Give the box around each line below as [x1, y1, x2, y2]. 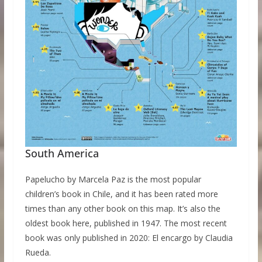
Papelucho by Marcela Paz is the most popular [25, 174, 201, 185]
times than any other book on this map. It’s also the [25, 203, 220, 215]
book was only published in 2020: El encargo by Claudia [25, 232, 233, 244]
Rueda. [25, 247, 51, 258]
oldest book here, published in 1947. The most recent [25, 218, 227, 229]
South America [25, 146, 99, 161]
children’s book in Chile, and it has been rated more [25, 188, 218, 200]
